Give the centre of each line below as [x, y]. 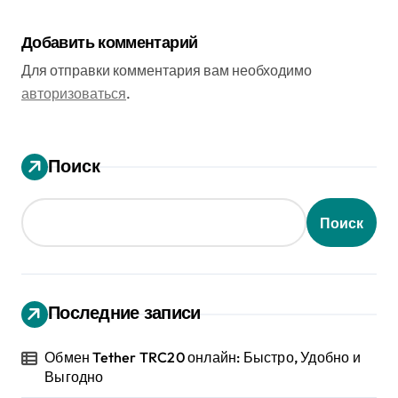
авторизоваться [74, 93]
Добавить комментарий [110, 42]
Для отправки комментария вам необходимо [167, 70]
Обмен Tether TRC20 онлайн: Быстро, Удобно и [203, 357]
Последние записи [124, 312]
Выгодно [74, 377]
